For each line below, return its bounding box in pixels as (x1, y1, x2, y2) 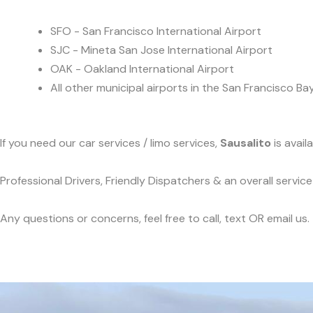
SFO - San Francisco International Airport (50, 23, 261, 38)
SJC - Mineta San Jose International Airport (50, 42, 272, 57)
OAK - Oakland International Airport (50, 61, 234, 76)
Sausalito (220, 136, 271, 151)
